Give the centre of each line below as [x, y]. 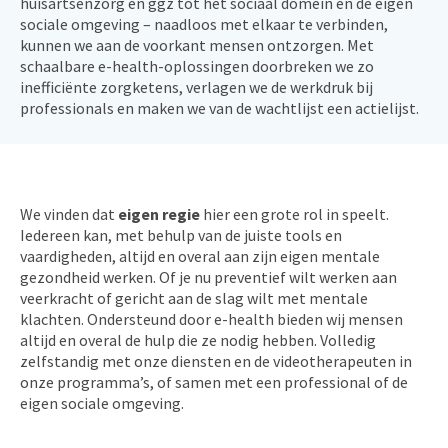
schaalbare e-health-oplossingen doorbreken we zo [197, 66]
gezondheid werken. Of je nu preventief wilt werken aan [208, 277]
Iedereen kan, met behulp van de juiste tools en [181, 235]
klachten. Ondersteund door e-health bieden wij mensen [211, 319]
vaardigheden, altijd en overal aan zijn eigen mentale [200, 256]
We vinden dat [67, 214]
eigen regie [157, 214]
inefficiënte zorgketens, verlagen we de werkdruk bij [196, 87]
